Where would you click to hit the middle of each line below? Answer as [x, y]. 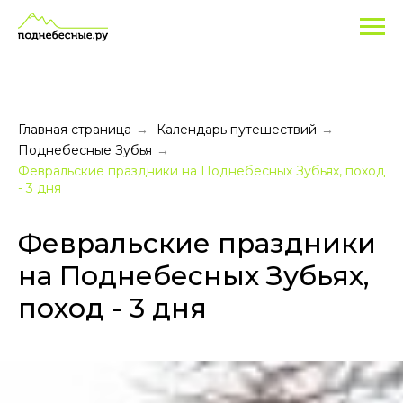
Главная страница [75, 130]
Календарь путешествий [237, 130]
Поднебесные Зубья [85, 150]
